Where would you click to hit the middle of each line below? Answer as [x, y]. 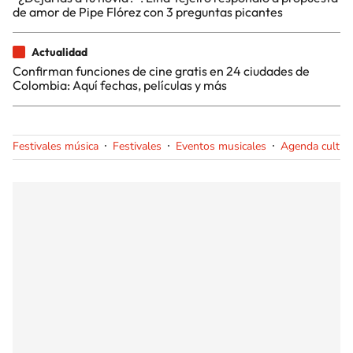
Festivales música [56, 146]
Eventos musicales [221, 146]
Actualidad [59, 52]
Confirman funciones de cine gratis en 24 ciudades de [161, 71]
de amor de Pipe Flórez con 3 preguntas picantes [148, 11]
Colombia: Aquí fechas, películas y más [120, 85]
